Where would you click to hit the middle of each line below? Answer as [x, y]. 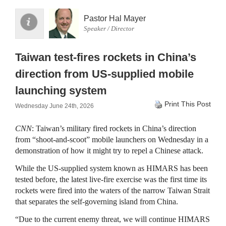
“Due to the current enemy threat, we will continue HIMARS [112, 219]
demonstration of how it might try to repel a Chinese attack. [109, 151]
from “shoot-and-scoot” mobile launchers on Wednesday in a [112, 139]
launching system [61, 91]
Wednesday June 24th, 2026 [54, 106]
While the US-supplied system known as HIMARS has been [111, 168]
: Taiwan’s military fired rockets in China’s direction [114, 128]
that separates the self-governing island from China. [97, 202]
